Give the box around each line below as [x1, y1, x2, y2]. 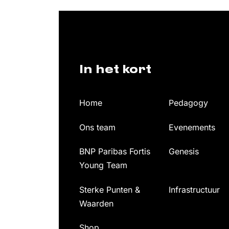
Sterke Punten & [79, 184, 140, 195]
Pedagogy [168, 98, 208, 108]
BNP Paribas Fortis [79, 146, 150, 157]
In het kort [79, 64, 151, 76]
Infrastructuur [168, 184, 220, 195]
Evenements [168, 122, 215, 132]
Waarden [79, 198, 113, 209]
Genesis [168, 146, 199, 157]
